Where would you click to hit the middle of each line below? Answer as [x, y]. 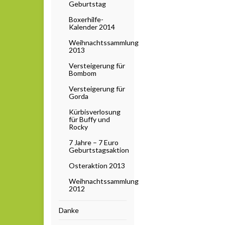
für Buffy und [89, 119]
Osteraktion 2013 [97, 165]
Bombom [83, 73]
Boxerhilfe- [86, 19]
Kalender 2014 [92, 27]
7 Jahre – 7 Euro [94, 142]
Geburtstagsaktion [99, 150]
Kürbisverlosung [95, 111]
